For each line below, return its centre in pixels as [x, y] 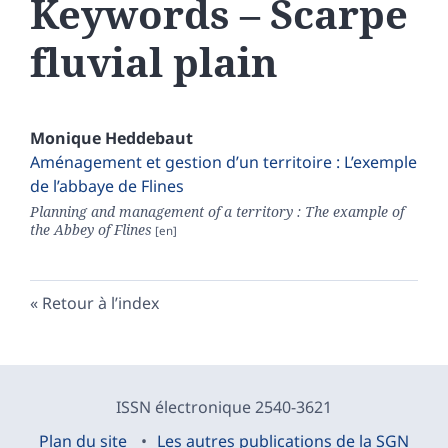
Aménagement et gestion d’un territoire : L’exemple [223, 162]
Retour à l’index [100, 303]
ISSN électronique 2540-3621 [224, 407]
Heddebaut [149, 138]
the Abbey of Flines [91, 230]
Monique [67, 138]
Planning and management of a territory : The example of [217, 212]
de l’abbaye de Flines [107, 186]
